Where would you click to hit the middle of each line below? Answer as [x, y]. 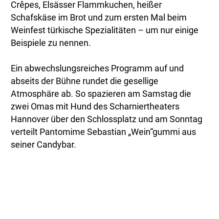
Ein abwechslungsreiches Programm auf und [98, 69]
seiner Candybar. [44, 145]
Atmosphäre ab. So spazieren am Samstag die [101, 94]
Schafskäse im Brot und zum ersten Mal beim [99, 18]
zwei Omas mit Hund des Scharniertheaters [95, 107]
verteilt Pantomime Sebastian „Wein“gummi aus [104, 132]
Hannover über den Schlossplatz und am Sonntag [107, 120]
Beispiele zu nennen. [51, 43]
